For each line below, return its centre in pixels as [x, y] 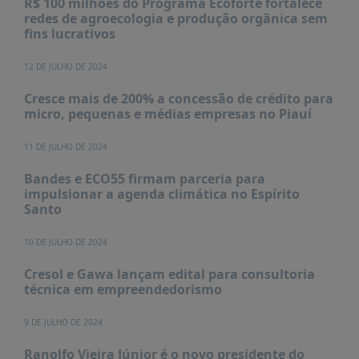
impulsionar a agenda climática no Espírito [161, 194]
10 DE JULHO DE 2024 [65, 242]
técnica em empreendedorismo [123, 289]
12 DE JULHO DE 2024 [65, 67]
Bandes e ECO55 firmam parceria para [144, 179]
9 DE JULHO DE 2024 [63, 322]
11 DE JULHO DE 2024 [65, 147]
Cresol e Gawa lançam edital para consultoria [169, 274]
